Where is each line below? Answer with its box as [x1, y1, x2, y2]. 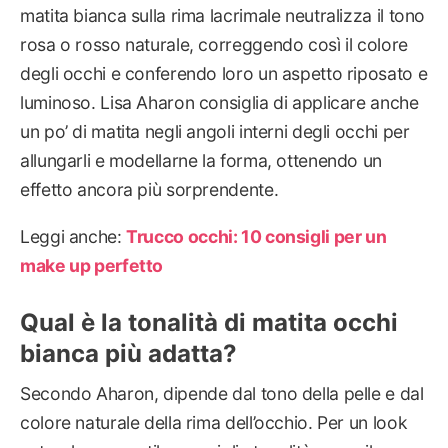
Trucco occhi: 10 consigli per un [126, 225, 387, 247]
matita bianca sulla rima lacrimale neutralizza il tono [20, 4, 426, 26]
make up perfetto [20, 254, 164, 276]
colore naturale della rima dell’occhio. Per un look [20, 412, 408, 434]
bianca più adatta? [20, 339, 237, 369]
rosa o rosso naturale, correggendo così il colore [20, 33, 408, 55]
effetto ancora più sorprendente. [20, 178, 279, 200]
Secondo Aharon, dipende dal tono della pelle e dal [20, 383, 424, 405]
